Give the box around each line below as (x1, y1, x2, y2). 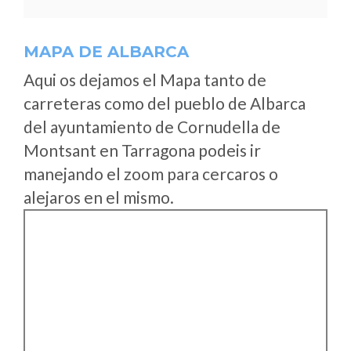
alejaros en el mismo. (24, 187, 174, 207)
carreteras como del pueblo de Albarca (24, 93, 306, 113)
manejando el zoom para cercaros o (24, 164, 278, 183)
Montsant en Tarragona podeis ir (24, 140, 261, 160)
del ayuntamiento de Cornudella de (24, 117, 280, 136)
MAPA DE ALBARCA (24, 42, 189, 61)
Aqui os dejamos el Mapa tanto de (24, 70, 266, 89)
